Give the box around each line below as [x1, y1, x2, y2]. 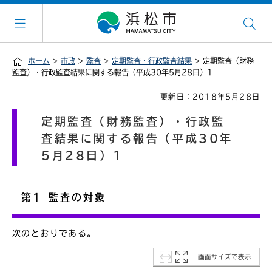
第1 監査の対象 [21, 192, 107, 202]
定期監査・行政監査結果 [112, 57, 192, 64]
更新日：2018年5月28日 [160, 93, 260, 100]
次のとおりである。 [12, 228, 97, 237]
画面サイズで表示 [197, 253, 251, 260]
